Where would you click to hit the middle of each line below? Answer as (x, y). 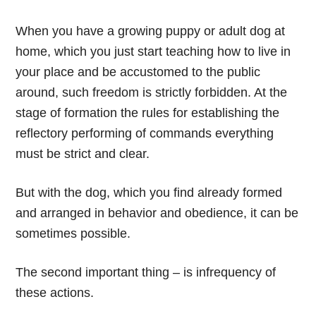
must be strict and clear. (83, 153)
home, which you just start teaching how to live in (153, 51)
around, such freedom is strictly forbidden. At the (152, 92)
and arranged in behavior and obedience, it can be (157, 213)
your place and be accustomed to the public (138, 72)
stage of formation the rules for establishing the (148, 113)
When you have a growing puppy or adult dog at (151, 31)
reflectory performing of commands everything (145, 133)
